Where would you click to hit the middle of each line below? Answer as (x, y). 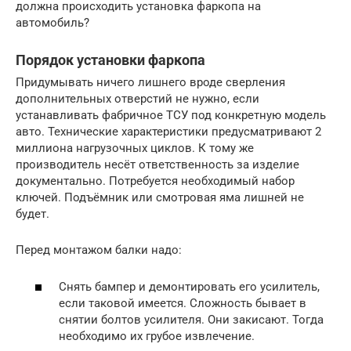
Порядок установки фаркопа (110, 60)
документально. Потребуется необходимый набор (155, 181)
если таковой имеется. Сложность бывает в (183, 303)
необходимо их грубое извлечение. (157, 336)
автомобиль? (52, 23)
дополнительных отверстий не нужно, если (138, 99)
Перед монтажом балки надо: (99, 250)
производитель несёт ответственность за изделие (157, 165)
